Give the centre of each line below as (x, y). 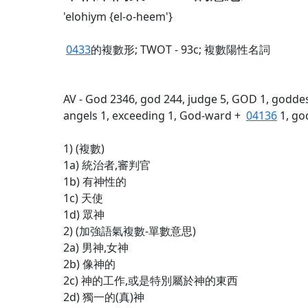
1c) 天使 (83, 198)
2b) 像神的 (89, 264)
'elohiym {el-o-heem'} (118, 16)
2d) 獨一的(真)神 (104, 297)
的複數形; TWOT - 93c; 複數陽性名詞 (180, 49)
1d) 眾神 (84, 214)
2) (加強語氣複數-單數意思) (130, 231)
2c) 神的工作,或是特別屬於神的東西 (151, 280)
